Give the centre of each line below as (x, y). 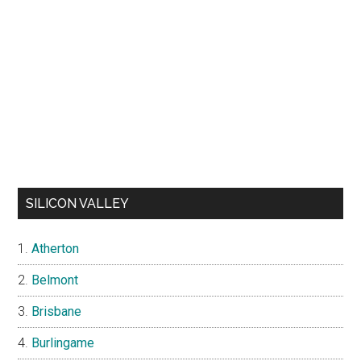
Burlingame (63, 343)
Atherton (56, 249)
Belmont (55, 280)
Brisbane (57, 312)
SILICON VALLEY (78, 204)
